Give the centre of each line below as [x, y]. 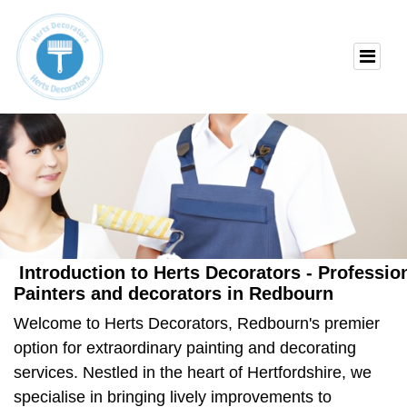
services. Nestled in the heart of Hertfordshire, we [193, 373]
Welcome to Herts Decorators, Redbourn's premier [197, 324]
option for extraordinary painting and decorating [185, 348]
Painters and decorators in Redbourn [174, 294]
